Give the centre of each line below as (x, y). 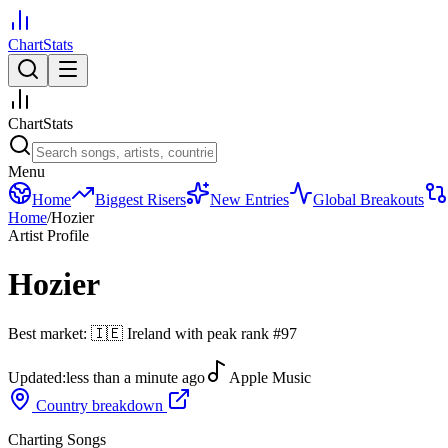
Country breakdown (99, 405)
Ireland (149, 333)
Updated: (37, 377)
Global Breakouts (368, 199)
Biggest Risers (140, 199)
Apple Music (270, 377)
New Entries (249, 199)
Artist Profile (48, 235)
